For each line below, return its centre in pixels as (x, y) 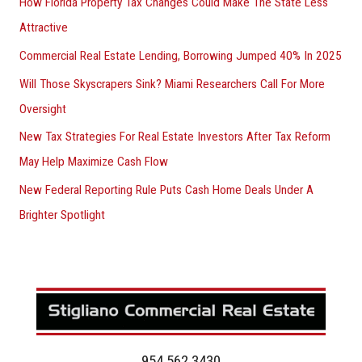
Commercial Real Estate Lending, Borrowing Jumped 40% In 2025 (180, 55)
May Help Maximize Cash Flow (93, 162)
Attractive (43, 27)
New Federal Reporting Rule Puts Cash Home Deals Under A (166, 190)
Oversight (42, 109)
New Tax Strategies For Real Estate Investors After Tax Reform (175, 137)
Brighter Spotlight (62, 215)
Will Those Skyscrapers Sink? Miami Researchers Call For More (172, 84)
